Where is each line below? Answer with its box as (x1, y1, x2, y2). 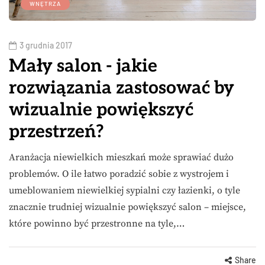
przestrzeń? (9, 121, 104, 143)
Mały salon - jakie (9, 56, 157, 77)
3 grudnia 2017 (20, 40, 72, 51)
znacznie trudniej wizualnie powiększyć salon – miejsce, (9, 201, 246, 214)
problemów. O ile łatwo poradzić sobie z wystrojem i (9, 168, 229, 180)
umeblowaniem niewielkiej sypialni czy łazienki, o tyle (9, 185, 240, 197)
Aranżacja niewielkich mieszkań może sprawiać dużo (9, 151, 234, 164)
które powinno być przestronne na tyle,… (9, 218, 185, 230)
